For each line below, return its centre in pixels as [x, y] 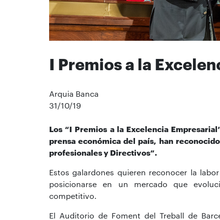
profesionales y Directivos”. [103, 153]
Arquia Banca [74, 94]
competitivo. [73, 196]
